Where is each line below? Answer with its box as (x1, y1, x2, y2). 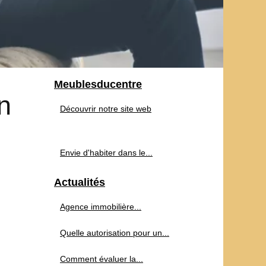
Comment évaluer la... (60, 254, 143, 264)
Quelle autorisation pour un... (60, 227, 169, 237)
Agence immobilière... (60, 201, 141, 211)
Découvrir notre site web (60, 103, 151, 113)
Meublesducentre (54, 78, 142, 90)
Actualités (54, 176, 105, 188)
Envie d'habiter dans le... (60, 147, 153, 157)
